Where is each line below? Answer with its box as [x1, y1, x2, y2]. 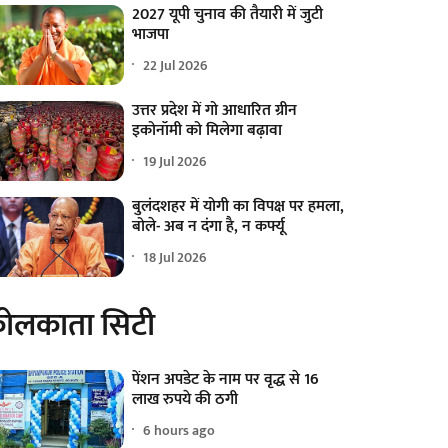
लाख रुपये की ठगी [132, 386, 239, 414]
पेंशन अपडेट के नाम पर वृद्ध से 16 [132, 366, 320, 394]
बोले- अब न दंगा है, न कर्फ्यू [132, 213, 286, 241]
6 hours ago [143, 418, 216, 442]
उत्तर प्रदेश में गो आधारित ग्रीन [132, 97, 298, 125]
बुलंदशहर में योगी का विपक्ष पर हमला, [132, 193, 345, 221]
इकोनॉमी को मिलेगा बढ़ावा [132, 117, 283, 145]
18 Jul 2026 [143, 245, 208, 269]
